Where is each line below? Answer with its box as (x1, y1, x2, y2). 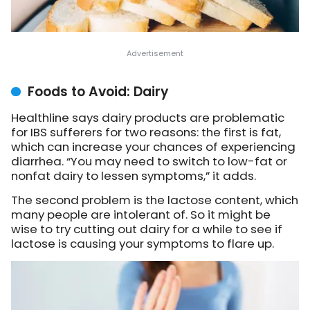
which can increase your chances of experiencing (11, 138, 295, 156)
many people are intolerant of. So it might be (11, 206, 271, 224)
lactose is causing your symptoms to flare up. (11, 235, 274, 253)
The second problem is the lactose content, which (11, 192, 298, 209)
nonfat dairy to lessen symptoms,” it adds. (11, 167, 256, 185)
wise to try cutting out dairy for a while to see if (11, 221, 282, 238)
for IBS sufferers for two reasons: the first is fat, (11, 124, 281, 141)
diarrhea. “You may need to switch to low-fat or (11, 153, 287, 170)
